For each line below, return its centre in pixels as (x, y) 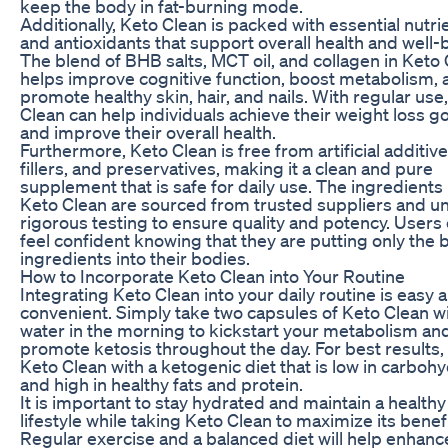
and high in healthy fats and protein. (161, 383)
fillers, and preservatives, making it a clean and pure (226, 167)
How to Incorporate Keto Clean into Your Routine (212, 275)
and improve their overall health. (148, 131)
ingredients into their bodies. (135, 257)
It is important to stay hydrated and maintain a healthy (233, 401)
